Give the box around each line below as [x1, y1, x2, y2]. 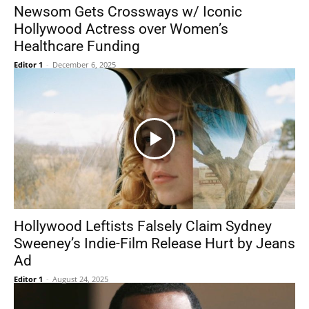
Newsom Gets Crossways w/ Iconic [14, 3, 242, 20]
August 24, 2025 [52, 274, 108, 284]
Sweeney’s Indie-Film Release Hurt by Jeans [14, 235, 295, 252]
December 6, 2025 [52, 59, 116, 70]
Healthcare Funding [14, 38, 140, 54]
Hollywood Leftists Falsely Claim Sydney [14, 218, 272, 235]
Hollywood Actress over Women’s [14, 21, 228, 37]
